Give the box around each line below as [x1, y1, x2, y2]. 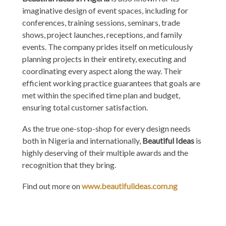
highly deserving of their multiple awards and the [22, 147, 188, 157]
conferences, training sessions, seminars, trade [22, 17, 180, 27]
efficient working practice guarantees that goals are [22, 78, 200, 88]
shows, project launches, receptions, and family [22, 29, 182, 39]
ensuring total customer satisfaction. [22, 102, 148, 112]
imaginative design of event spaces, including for [22, 5, 188, 15]
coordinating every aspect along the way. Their [22, 66, 182, 76]
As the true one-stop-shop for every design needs [22, 123, 191, 133]
